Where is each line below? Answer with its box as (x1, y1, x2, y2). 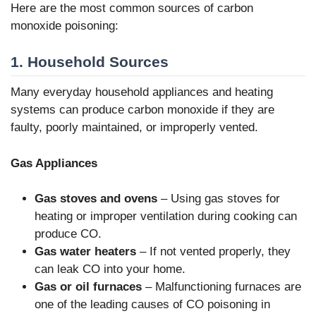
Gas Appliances (11, 156, 97, 170)
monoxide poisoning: (11, 18, 119, 32)
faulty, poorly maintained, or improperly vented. (11, 121, 258, 135)
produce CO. (35, 227, 102, 241)
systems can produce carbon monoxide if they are (11, 103, 274, 117)
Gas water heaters (35, 245, 136, 259)
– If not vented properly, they (136, 245, 291, 259)
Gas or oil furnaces (35, 280, 142, 294)
